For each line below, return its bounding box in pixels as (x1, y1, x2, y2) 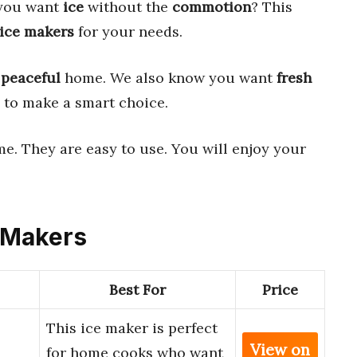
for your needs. (74, 22, 182, 41)
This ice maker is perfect (46, 319, 218, 338)
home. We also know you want (61, 68, 277, 87)
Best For (109, 280, 166, 300)
